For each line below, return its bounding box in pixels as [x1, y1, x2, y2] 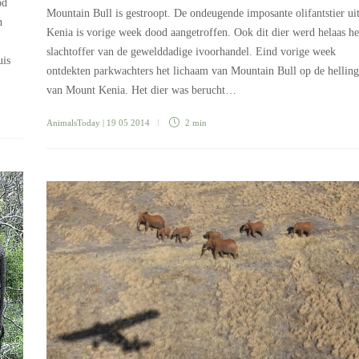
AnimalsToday [46, 118, 100, 128]
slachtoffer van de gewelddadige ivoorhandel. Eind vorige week [46, 46, 336, 58]
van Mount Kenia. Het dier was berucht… [46, 84, 236, 97]
